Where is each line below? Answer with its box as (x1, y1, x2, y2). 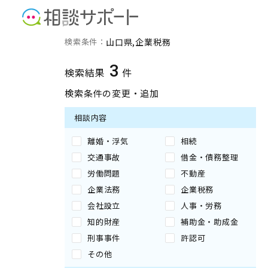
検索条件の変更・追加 (65, 87, 159, 99)
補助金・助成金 (181, 216, 239, 227)
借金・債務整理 (181, 151, 239, 163)
